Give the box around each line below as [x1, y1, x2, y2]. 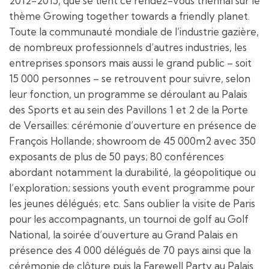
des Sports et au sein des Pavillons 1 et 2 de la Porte [9, 103, 248, 116]
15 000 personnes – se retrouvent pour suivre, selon [9, 71, 250, 85]
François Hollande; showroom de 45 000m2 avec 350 [9, 134, 256, 147]
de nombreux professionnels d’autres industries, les [9, 40, 247, 53]
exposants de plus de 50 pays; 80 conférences [9, 150, 224, 163]
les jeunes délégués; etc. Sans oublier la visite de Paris [9, 196, 255, 210]
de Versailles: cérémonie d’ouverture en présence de [9, 118, 256, 131]
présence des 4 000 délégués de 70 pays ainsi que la [9, 243, 251, 256]
